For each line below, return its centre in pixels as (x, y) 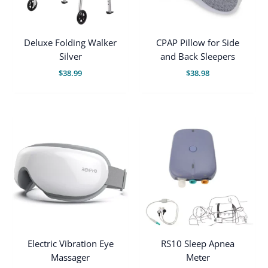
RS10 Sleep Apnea (198, 243)
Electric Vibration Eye (70, 243)
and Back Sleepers (198, 57)
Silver (70, 57)
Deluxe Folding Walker (70, 43)
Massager (70, 257)
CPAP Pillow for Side (198, 43)
